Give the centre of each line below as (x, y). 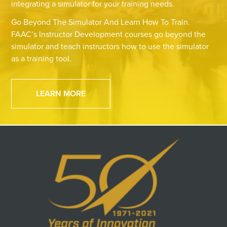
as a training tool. (42, 58)
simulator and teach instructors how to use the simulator (110, 46)
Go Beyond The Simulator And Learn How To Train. (101, 22)
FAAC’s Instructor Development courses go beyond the (109, 34)
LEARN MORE (61, 93)
